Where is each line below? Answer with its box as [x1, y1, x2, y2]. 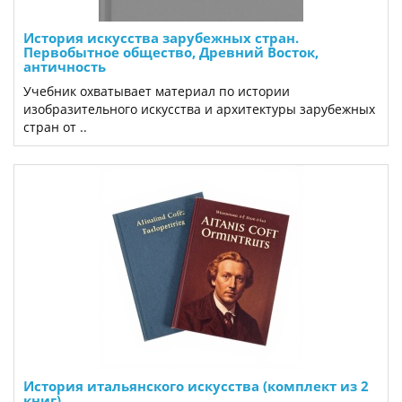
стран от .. [23, 118, 87, 135]
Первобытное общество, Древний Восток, [23, 43, 319, 61]
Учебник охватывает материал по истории [23, 83, 290, 100]
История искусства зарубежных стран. [23, 29, 299, 47]
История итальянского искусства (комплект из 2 [23, 377, 369, 395]
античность [23, 57, 106, 75]
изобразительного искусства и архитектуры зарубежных [23, 100, 375, 118]
